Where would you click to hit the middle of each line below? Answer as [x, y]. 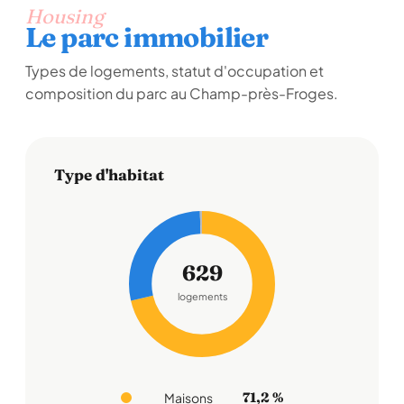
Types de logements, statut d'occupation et [174, 71]
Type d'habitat [109, 174]
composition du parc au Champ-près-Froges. [182, 93]
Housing [64, 16]
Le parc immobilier [147, 37]
